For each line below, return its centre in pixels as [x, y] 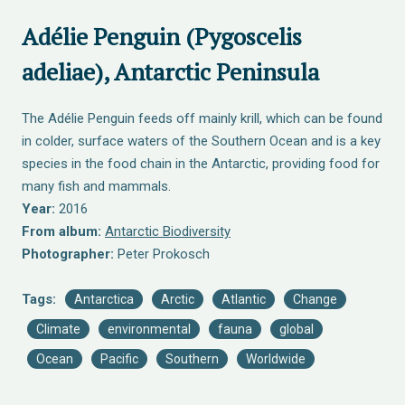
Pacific [119, 359]
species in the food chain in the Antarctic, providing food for [201, 164]
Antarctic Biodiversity [168, 231]
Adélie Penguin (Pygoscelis [162, 36]
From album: [61, 231]
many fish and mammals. [96, 186]
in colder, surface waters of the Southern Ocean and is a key [201, 141]
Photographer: [68, 254]
